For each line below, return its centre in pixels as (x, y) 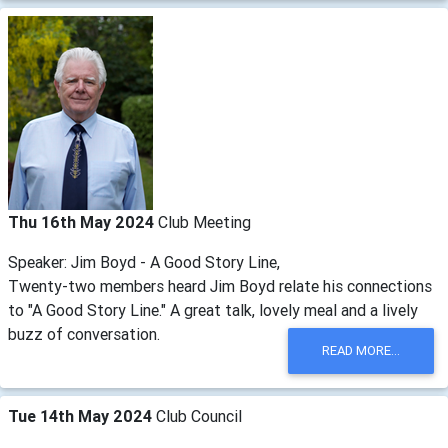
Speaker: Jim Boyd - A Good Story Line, (144, 262)
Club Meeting (204, 222)
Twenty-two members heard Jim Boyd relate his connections (220, 286)
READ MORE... (360, 351)
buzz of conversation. (84, 334)
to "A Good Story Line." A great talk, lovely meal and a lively (213, 310)
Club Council (199, 415)
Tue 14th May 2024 (82, 415)
